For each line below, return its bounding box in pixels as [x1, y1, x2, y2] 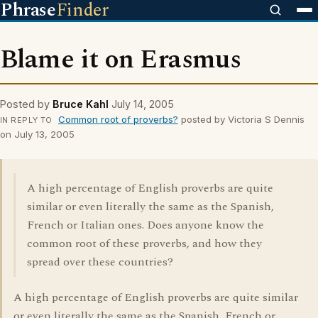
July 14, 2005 [111, 98, 174, 110]
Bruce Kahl [53, 98, 109, 110]
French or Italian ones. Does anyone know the [27, 216, 264, 234]
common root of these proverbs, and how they [27, 235, 262, 252]
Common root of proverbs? [57, 114, 178, 125]
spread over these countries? [27, 253, 173, 270]
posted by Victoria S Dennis [177, 114, 305, 125]
